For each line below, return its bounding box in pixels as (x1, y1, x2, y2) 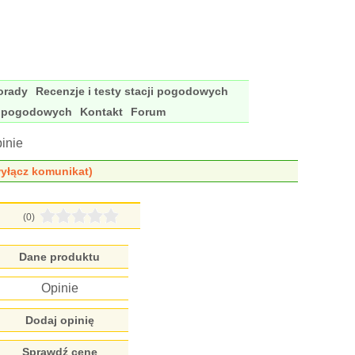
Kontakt (80, 105, 123, 118)
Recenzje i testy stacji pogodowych (36, 85, 228, 97)
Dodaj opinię (25, 314, 94, 326)
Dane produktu (19, 250, 101, 263)
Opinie (40, 281, 78, 295)
